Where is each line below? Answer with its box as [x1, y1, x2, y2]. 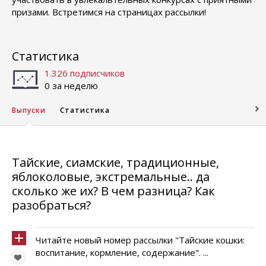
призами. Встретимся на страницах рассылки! [12, 6, 206, 18]
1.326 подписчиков [45, 67, 125, 79]
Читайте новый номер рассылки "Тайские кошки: [36, 234, 245, 246]
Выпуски [12, 105, 46, 115]
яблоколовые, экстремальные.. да [12, 169, 210, 185]
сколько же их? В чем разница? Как [12, 183, 215, 199]
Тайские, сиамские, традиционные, [12, 154, 219, 170]
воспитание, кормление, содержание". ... [36, 246, 208, 258]
